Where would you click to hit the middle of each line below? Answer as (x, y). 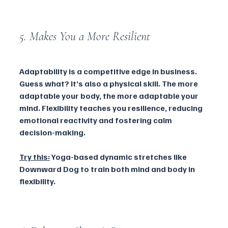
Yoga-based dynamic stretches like (119, 156)
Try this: (35, 156)
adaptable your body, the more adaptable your (110, 95)
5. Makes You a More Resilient (86, 36)
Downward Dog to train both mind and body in (108, 169)
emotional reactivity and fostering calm (96, 120)
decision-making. (52, 132)
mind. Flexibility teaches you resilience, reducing (112, 108)
